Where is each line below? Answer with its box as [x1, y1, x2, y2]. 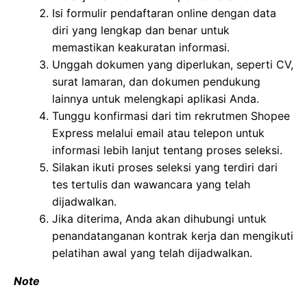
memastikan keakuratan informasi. [52, 40, 230, 54]
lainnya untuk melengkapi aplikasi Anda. [52, 92, 259, 106]
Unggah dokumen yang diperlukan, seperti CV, [52, 58, 293, 71]
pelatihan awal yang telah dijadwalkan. [52, 246, 252, 260]
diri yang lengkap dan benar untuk [52, 23, 230, 37]
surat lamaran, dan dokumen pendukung [52, 75, 260, 88]
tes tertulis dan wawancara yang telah [52, 177, 250, 191]
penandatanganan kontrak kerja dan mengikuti [52, 229, 293, 243]
